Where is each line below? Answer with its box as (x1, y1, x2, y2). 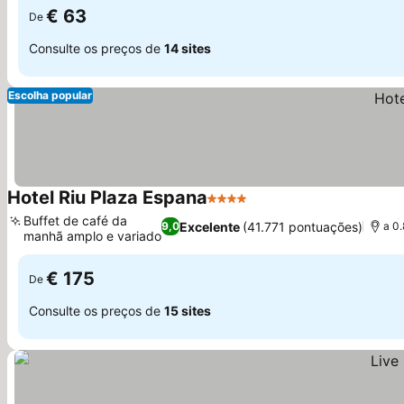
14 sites (164, 40, 211, 56)
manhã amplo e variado (23, 228, 161, 243)
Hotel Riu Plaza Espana (7, 187, 207, 208)
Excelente (179, 218, 241, 234)
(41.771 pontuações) (243, 218, 363, 234)
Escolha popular (8, 88, 92, 102)
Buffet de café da (23, 213, 127, 228)
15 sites (164, 302, 211, 318)
